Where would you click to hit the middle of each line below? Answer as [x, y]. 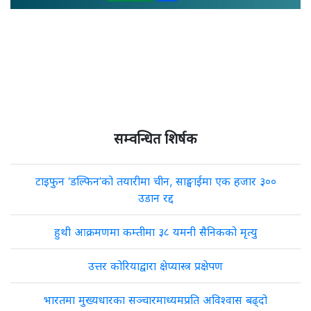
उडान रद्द [155, 198]
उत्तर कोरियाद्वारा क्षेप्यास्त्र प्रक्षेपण [155, 266]
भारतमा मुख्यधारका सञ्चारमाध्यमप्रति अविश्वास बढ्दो [155, 300]
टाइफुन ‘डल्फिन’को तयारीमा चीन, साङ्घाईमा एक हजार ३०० [155, 181]
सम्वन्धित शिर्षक [155, 139]
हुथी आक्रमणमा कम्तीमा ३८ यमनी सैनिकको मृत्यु [155, 232]
